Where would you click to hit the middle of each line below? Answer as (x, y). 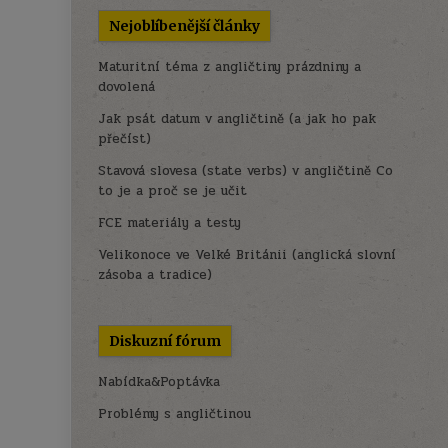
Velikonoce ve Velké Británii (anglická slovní (247, 254)
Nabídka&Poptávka (159, 381)
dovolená (127, 86)
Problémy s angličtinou (175, 413)
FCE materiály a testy (170, 222)
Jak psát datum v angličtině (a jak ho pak (237, 118)
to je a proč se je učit (173, 190)
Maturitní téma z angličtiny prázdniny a (230, 66)
